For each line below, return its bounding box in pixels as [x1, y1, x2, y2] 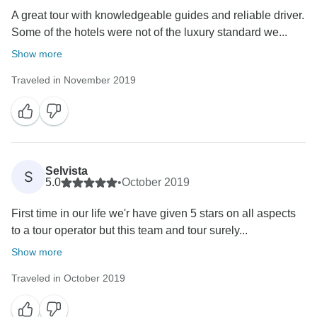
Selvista [45, 165, 88, 178]
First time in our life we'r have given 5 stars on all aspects [11, 207, 296, 220]
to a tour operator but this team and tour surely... [11, 224, 248, 237]
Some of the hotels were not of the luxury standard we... [11, 26, 287, 39]
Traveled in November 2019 [11, 74, 136, 86]
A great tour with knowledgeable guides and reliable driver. [11, 9, 304, 22]
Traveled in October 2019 [11, 272, 125, 284]
